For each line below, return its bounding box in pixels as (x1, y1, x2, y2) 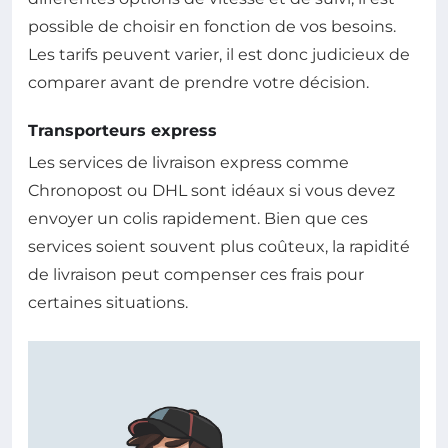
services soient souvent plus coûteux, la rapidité (28, 236, 410, 256)
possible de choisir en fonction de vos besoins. (28, 16, 396, 36)
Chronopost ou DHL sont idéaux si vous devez (28, 180, 395, 200)
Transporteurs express (28, 120, 217, 140)
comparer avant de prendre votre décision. (28, 72, 369, 92)
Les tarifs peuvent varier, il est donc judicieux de (28, 44, 410, 64)
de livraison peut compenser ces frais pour (28, 264, 364, 284)
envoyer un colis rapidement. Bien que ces (28, 208, 368, 228)
